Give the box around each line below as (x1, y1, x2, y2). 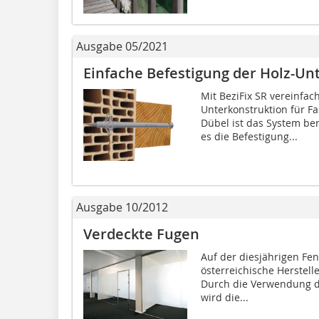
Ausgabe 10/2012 (76, 199, 168, 215)
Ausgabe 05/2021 (76, 38, 168, 54)
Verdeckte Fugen (83, 224, 199, 244)
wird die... (200, 290, 249, 304)
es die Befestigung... (200, 129, 298, 143)
